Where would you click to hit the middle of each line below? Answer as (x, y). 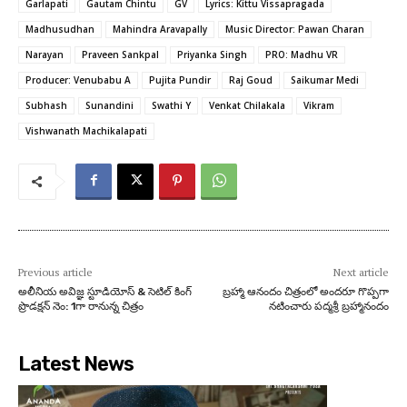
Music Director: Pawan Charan (295, 29)
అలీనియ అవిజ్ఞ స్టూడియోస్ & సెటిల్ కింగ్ (105, 291)
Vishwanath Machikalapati (86, 130)
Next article (361, 272)
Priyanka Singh (212, 54)
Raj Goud (251, 79)
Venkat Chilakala (247, 105)
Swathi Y (171, 105)
